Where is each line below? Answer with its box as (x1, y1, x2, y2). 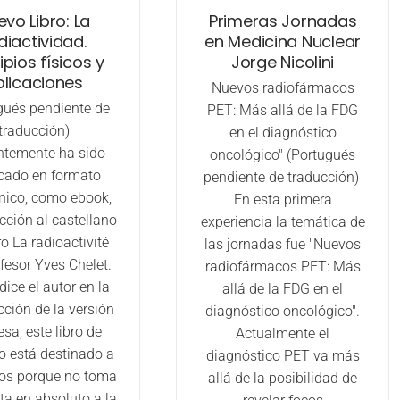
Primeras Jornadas (208, 10, 357, 33)
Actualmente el (236, 325, 330, 343)
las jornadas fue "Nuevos (204, 236, 362, 254)
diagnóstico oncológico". (205, 303, 361, 321)
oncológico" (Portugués (210, 146, 356, 164)
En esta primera (233, 191, 332, 209)
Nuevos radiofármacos (211, 79, 354, 97)
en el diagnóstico (229, 124, 337, 142)
